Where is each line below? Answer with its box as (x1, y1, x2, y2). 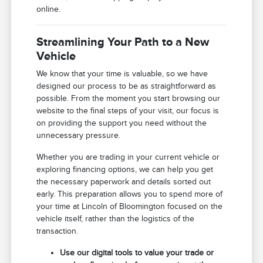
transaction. (36, 226, 79, 235)
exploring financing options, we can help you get (36, 164, 214, 174)
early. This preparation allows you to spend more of (36, 189, 223, 198)
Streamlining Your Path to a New (36, 35, 210, 48)
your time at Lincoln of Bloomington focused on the (36, 201, 223, 211)
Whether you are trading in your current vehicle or (36, 152, 220, 161)
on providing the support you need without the (36, 118, 207, 127)
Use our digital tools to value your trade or (60, 248, 214, 257)
